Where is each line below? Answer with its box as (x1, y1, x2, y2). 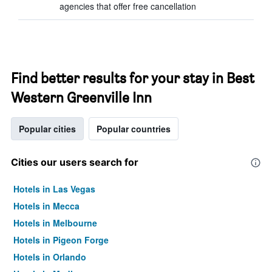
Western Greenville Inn (11, 89, 152, 106)
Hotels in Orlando (13, 251, 86, 263)
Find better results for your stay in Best (11, 69, 254, 87)
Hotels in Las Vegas (13, 183, 95, 195)
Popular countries (97, 123, 171, 135)
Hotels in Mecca (13, 200, 80, 212)
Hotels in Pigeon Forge (13, 234, 109, 246)
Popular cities (19, 123, 76, 135)
